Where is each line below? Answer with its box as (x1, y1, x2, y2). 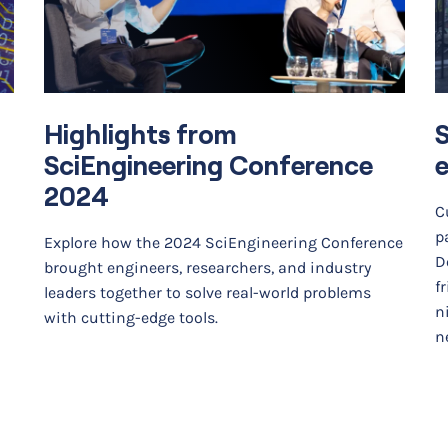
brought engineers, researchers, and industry (43, 258, 371, 278)
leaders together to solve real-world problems (43, 283, 371, 303)
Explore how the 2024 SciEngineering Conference (43, 233, 403, 253)
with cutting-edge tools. (43, 308, 218, 328)
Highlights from (43, 120, 237, 150)
